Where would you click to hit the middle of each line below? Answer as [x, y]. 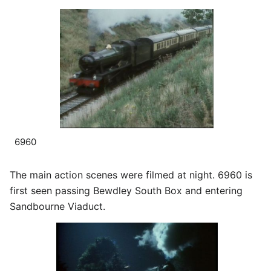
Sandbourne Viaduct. [57, 206]
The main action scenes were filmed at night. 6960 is [131, 175]
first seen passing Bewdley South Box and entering [126, 190]
